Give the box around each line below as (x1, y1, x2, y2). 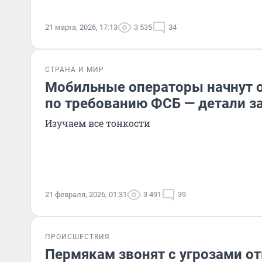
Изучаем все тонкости (45, 117, 150, 129)
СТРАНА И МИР (45, 65, 104, 74)
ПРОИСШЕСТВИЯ (45, 233, 110, 241)
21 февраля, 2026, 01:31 (45, 190, 127, 199)
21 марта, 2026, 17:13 (45, 23, 118, 32)
